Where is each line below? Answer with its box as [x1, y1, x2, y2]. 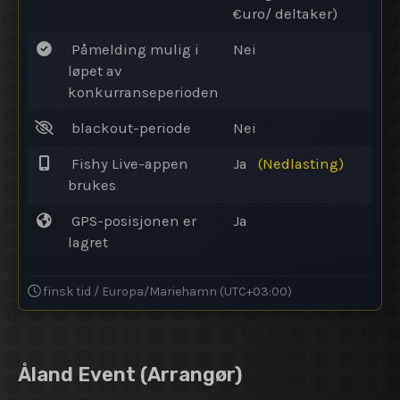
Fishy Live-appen [68, 154, 188, 172]
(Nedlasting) [258, 154, 344, 172]
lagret [68, 233, 108, 251]
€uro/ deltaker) [233, 4, 337, 22]
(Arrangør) [136, 362, 242, 387]
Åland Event [18, 362, 136, 387]
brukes [68, 176, 116, 194]
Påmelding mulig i [68, 40, 199, 58]
